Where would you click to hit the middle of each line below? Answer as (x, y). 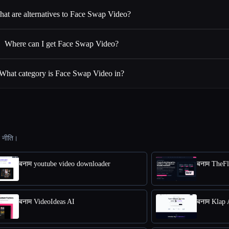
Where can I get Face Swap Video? (62, 43)
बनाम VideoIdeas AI (47, 201)
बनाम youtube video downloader (65, 164)
